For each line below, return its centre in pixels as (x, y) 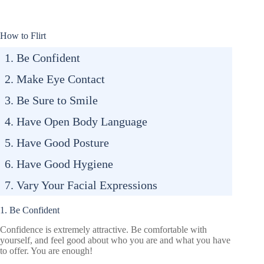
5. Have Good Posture (57, 142)
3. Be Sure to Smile (51, 100)
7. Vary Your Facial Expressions (81, 185)
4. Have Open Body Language (76, 121)
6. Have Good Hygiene (59, 164)
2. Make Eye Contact (55, 79)
